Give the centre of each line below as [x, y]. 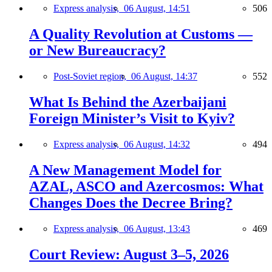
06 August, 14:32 [157, 144]
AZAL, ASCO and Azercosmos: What [146, 186]
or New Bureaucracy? [97, 51]
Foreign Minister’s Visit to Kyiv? [132, 119]
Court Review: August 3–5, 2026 [129, 254]
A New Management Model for [125, 170]
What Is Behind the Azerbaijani [128, 102]
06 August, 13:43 [157, 228]
